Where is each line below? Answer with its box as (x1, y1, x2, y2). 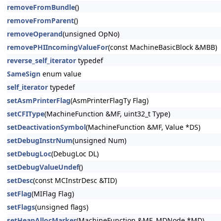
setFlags (7, 202, 35, 212)
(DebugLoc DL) (51, 149, 99, 158)
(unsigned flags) (35, 202, 88, 212)
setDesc (7, 176, 33, 185)
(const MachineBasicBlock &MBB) (108, 42, 217, 52)
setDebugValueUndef (7, 162, 79, 172)
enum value (40, 69, 81, 78)
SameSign (7, 69, 40, 78)
